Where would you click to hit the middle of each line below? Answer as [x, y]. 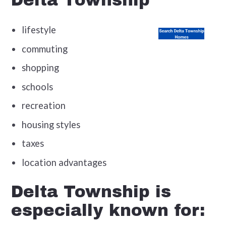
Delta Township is [91, 192]
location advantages [64, 162]
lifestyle [74, 30]
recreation [44, 106]
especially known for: [108, 211]
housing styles [51, 124]
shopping [41, 68]
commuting [45, 49]
